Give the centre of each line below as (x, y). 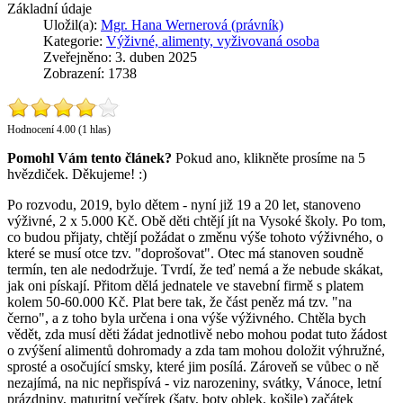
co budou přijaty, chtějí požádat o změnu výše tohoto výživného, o (195, 237)
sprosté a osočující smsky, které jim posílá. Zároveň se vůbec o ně (193, 366)
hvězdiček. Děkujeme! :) (77, 174)
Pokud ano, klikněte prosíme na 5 (269, 157)
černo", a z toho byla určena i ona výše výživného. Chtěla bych (187, 318)
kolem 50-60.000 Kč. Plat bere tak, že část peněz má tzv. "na (179, 301)
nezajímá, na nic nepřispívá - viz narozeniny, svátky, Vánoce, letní (194, 382)
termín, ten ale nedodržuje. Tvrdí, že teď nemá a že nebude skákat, (195, 269)
